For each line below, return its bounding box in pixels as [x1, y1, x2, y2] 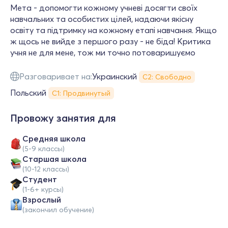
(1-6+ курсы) [22, 185, 64, 194]
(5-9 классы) [22, 144, 65, 153]
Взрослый [22, 194, 61, 205]
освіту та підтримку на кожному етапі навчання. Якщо [10, 25, 217, 35]
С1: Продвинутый [52, 89, 110, 98]
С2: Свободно [142, 72, 191, 81]
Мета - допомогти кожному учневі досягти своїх [10, 3, 197, 13]
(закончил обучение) [22, 205, 94, 214]
